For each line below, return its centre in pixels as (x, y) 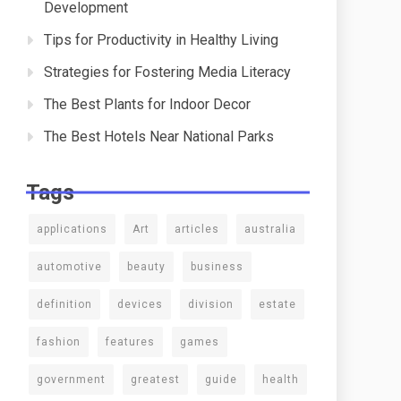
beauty (146, 267)
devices (140, 304)
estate (277, 304)
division (211, 304)
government (71, 380)
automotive (69, 267)
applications (72, 229)
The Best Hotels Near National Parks (159, 137)
